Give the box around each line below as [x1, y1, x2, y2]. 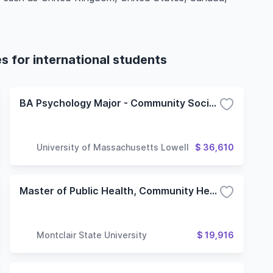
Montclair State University [37, 229, 147, 240]
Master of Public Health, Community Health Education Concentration [210, 185, 217, 197]
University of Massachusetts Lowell [37, 141, 189, 152]
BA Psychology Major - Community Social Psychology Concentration [209, 97, 216, 109]
